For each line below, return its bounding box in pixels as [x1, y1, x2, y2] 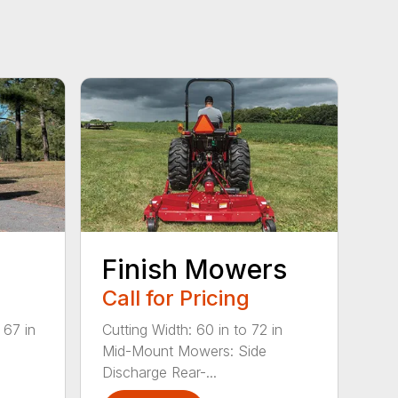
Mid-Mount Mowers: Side [102, 341, 267, 360]
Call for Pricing [102, 284, 251, 311]
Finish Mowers [102, 252, 288, 285]
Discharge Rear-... [102, 362, 218, 381]
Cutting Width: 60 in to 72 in [102, 320, 283, 338]
